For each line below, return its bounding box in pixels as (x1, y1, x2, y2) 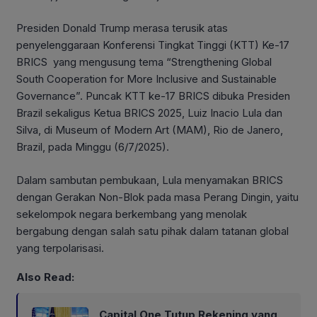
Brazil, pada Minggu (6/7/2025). (16, 140, 169, 154)
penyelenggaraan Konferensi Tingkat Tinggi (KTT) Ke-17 (16, 38, 289, 52)
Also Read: (16, 270, 74, 284)
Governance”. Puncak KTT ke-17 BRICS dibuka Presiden (16, 89, 290, 103)
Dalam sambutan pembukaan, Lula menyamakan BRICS (16, 173, 283, 187)
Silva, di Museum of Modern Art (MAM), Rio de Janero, (16, 123, 283, 137)
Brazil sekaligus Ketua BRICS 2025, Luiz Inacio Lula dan (16, 106, 282, 120)
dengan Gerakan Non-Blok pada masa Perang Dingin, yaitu (16, 190, 299, 204)
